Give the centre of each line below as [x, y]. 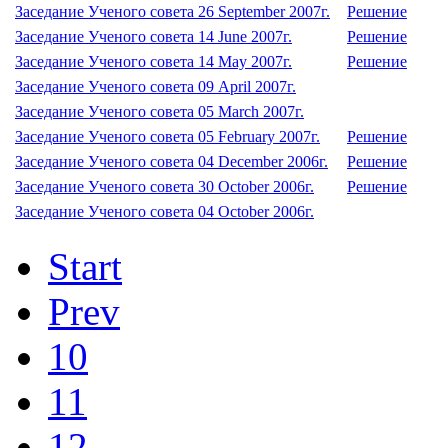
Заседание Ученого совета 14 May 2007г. [153, 61]
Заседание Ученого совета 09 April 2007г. [155, 86]
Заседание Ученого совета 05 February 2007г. [167, 136]
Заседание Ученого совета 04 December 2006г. [171, 161]
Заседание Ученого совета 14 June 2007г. [153, 36]
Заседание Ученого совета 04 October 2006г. [164, 211]
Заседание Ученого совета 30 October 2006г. [164, 186]
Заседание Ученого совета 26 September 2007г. [172, 11]
